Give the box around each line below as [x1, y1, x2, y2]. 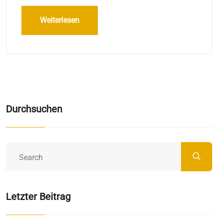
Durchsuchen [6, 103, 62, 115]
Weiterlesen [40, 16, 79, 25]
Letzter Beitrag [6, 191, 71, 203]
